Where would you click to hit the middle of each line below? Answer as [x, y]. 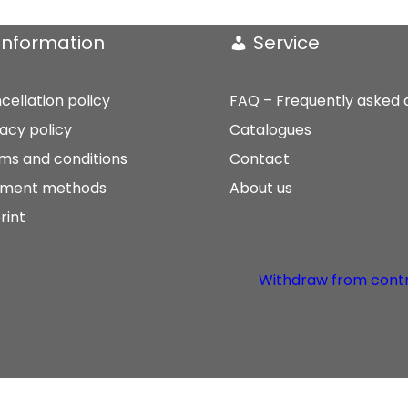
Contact [260, 159]
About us [261, 188]
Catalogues [270, 130]
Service [286, 43]
